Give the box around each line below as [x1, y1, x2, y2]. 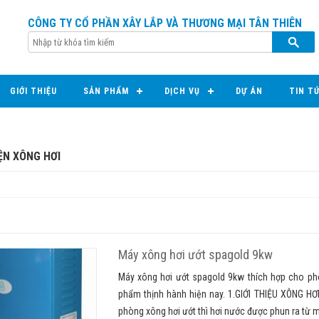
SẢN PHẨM [83, 86, 129, 96]
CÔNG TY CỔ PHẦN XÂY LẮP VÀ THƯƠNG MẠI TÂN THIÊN [28, 16, 302, 30]
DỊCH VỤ [164, 86, 200, 96]
